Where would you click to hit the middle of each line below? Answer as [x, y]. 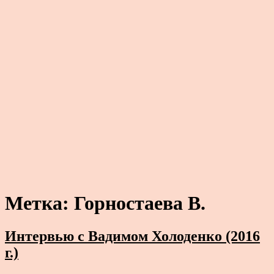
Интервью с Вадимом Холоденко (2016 [132, 236]
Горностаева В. [140, 203]
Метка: [39, 203]
